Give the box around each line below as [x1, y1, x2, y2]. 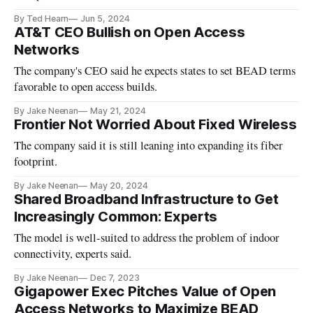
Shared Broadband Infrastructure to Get [14, 191, 279, 208]
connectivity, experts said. [14, 246, 132, 262]
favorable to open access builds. [14, 79, 158, 95]
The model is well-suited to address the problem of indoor [14, 230, 280, 246]
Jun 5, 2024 [80, 13, 130, 24]
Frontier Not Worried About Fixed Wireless [14, 116, 297, 133]
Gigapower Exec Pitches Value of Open [14, 283, 276, 300]
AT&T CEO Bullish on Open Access [14, 24, 245, 41]
